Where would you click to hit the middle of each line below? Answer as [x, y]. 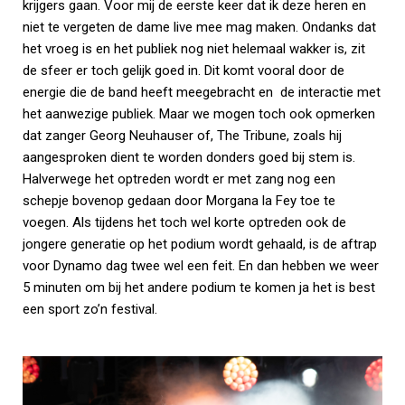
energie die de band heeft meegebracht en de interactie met [202, 92]
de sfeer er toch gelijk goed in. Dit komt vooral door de [184, 70]
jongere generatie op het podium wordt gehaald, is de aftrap [200, 244]
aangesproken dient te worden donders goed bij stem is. [189, 157]
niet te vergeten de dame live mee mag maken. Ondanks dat [199, 27]
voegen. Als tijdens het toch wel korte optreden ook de [184, 222]
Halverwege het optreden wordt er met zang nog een [179, 179]
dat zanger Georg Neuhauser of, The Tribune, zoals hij [182, 135]
